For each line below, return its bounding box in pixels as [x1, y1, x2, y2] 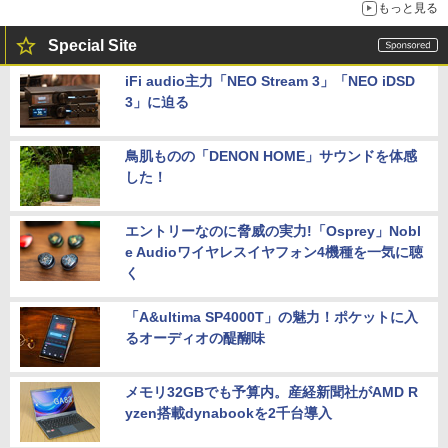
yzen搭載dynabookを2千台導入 [125, 405, 332, 422]
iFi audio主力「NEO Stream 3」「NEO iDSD [125, 73, 415, 90]
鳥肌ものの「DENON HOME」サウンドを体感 [125, 148, 417, 165]
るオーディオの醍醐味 [125, 330, 265, 347]
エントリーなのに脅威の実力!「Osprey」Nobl [125, 223, 421, 240]
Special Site [48, 37, 137, 55]
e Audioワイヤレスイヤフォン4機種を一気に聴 [125, 244, 423, 261]
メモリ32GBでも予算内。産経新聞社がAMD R [125, 384, 418, 401]
